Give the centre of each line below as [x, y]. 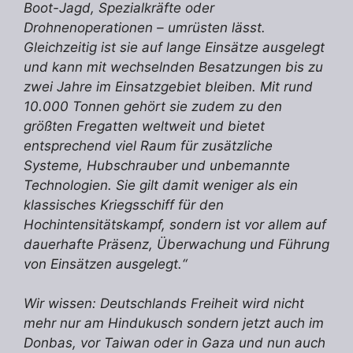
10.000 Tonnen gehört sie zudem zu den [153, 106]
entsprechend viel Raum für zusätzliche [148, 145]
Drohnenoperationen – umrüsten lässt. [145, 27]
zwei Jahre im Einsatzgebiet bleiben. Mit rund [168, 86]
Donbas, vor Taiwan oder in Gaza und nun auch [175, 343]
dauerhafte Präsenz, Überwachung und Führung [176, 244]
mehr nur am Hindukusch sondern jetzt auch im [174, 323]
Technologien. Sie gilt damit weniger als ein [161, 185]
